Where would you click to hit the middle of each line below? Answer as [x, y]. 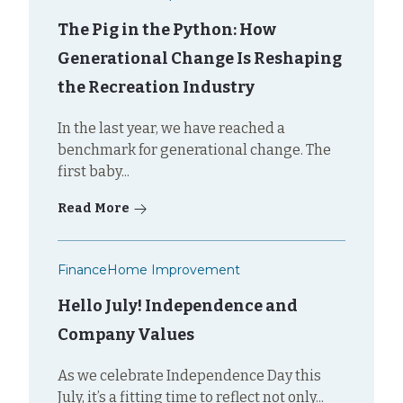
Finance [82, 269]
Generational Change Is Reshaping [200, 58]
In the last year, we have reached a [171, 128]
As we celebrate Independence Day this [189, 375]
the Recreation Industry [156, 87]
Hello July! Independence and [178, 305]
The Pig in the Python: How [167, 29]
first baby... [94, 171]
